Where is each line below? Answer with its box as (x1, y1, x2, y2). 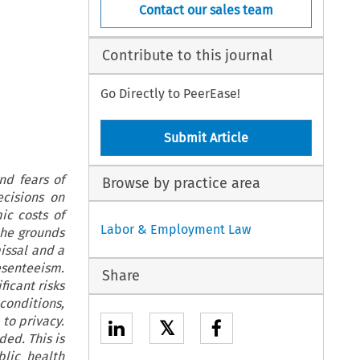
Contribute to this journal (101, 47, 272, 65)
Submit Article (164, 130, 249, 146)
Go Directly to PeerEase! (100, 85, 241, 101)
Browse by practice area (101, 174, 260, 192)
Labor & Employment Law (100, 222, 252, 238)
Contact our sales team (139, 2, 274, 18)
